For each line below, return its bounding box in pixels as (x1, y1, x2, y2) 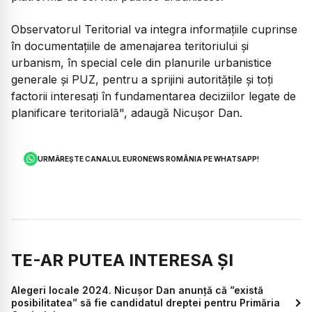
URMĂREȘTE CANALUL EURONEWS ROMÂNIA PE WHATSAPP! (38, 155, 260, 164)
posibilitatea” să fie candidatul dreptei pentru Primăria (11, 297, 280, 309)
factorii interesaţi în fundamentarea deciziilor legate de (11, 88, 296, 103)
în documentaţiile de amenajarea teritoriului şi (11, 38, 249, 53)
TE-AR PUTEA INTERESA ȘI (11, 250, 233, 271)
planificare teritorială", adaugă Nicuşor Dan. (11, 105, 242, 120)
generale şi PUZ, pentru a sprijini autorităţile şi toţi (11, 72, 273, 86)
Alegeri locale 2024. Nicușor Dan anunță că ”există (11, 284, 263, 297)
